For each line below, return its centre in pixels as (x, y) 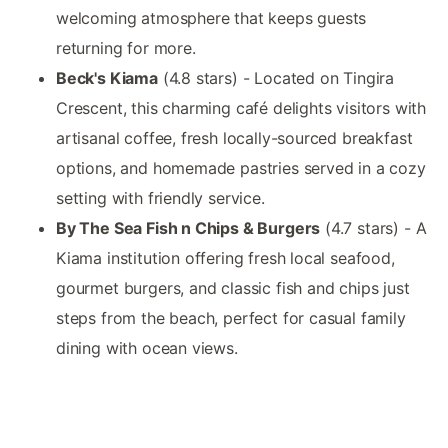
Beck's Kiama (107, 78)
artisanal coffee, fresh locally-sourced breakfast (234, 138)
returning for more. (126, 48)
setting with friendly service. (160, 198)
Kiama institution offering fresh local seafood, (225, 258)
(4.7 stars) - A (373, 228)
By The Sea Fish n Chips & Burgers (188, 228)
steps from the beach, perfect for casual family (231, 318)
